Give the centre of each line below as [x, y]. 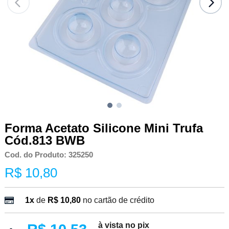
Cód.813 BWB [44, 140]
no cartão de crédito [118, 200]
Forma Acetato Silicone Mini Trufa [104, 128]
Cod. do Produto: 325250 [49, 155]
